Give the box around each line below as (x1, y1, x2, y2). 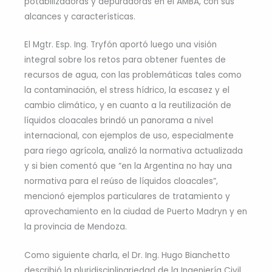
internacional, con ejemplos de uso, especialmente (24, 130, 234, 142)
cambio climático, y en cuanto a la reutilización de (24, 100, 231, 112)
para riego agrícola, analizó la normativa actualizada (24, 145, 243, 157)
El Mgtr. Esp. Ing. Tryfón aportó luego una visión (24, 39, 217, 51)
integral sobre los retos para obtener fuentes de (24, 54, 226, 66)
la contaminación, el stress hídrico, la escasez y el (24, 84, 229, 97)
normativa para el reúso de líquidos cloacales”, (24, 175, 218, 188)
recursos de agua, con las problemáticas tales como (24, 69, 242, 81)
